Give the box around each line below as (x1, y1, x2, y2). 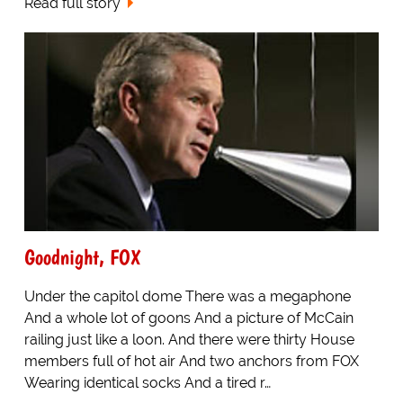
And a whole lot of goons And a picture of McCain (23, 309, 354, 327)
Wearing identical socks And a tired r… (23, 374, 271, 392)
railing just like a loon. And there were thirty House (23, 331, 354, 349)
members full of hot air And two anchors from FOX (23, 353, 359, 371)
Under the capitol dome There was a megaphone (23, 288, 351, 306)
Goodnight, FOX (23, 244, 140, 271)
